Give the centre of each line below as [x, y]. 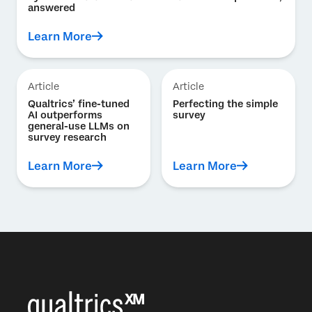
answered [52, 7]
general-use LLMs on [79, 126]
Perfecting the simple [225, 103]
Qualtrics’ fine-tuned [79, 103]
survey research [67, 137]
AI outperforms [65, 115]
